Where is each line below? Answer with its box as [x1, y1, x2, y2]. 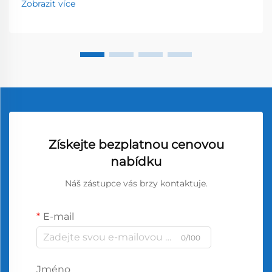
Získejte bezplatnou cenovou [48, 137, 224, 152]
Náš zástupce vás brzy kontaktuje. [64, 177, 208, 189]
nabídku [110, 154, 161, 169]
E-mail [43, 210, 74, 222]
